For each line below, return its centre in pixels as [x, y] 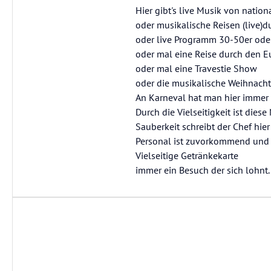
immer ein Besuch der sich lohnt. [203, 170]
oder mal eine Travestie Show [196, 68]
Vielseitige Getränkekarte [187, 155]
